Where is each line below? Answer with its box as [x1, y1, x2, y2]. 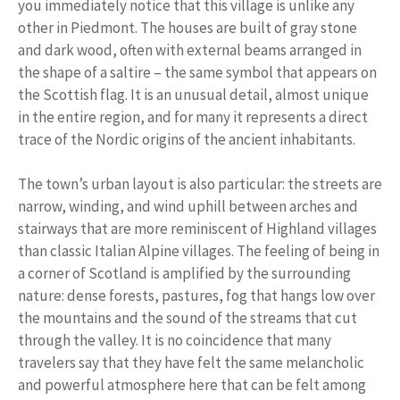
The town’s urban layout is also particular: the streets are [18, 174, 382, 195]
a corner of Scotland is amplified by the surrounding [18, 263, 351, 284]
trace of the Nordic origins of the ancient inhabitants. [18, 129, 355, 149]
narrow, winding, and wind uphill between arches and [18, 196, 358, 217]
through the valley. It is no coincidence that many [18, 330, 331, 351]
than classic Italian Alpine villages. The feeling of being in [18, 241, 379, 262]
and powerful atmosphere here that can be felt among [18, 375, 366, 396]
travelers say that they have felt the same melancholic [18, 353, 364, 373]
